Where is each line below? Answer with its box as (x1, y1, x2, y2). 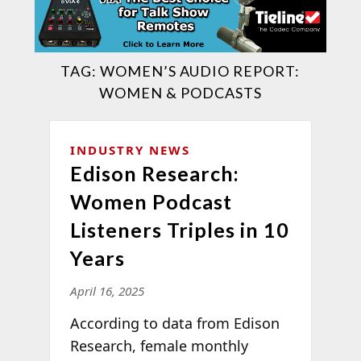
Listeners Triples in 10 (69, 217, 289, 242)
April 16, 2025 (69, 282, 144, 299)
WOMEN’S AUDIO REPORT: (100, 61, 301, 80)
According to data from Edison (69, 313, 280, 333)
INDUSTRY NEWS (69, 141, 190, 158)
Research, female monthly (69, 335, 248, 355)
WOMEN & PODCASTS (98, 83, 262, 102)
